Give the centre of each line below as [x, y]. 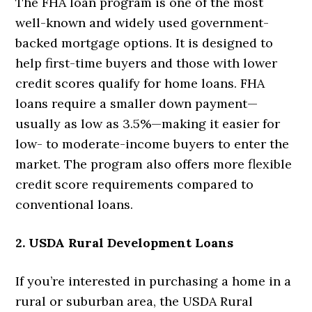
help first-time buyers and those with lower [147, 63]
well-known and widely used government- [142, 22]
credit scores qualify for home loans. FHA [140, 83]
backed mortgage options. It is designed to [145, 42]
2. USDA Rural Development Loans [125, 242]
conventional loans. [75, 204]
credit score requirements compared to [135, 184]
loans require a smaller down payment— [137, 103]
